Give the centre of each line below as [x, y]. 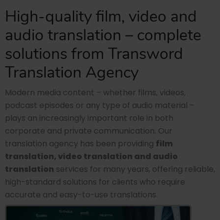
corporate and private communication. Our [89, 131]
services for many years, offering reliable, [135, 169]
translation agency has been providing [80, 144]
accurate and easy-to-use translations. [81, 195]
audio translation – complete [103, 35]
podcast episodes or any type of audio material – [100, 106]
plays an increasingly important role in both [89, 118]
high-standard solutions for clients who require [95, 182]
